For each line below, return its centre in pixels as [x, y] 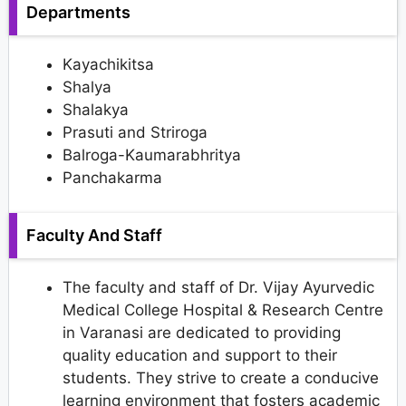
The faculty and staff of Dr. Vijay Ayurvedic [218, 287]
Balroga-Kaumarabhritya [152, 155]
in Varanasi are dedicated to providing [202, 332]
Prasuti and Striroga [135, 133]
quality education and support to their [200, 355]
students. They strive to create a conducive [221, 377]
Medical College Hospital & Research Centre [223, 309]
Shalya [87, 87]
